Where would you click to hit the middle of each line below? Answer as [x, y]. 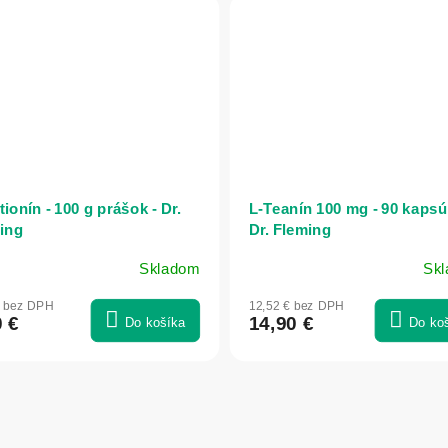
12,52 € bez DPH [296, 305]
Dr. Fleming [290, 230]
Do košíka [154, 322]
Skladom [169, 269]
